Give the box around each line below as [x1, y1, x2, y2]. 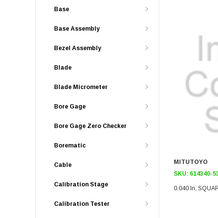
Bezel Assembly [54, 45, 101, 52]
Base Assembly [54, 25, 100, 32]
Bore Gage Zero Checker [54, 123, 127, 129]
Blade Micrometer [54, 84, 108, 91]
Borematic [54, 142, 86, 149]
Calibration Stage [54, 181, 108, 188]
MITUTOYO [174, 158, 209, 165]
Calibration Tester [54, 200, 109, 207]
